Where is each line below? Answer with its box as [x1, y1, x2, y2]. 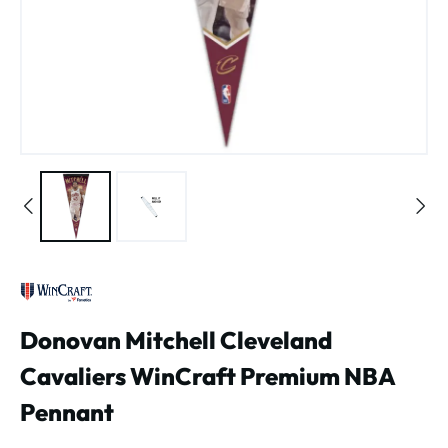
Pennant [20, 396, 114, 427]
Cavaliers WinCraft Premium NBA [20, 360, 395, 391]
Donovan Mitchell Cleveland [20, 324, 332, 355]
